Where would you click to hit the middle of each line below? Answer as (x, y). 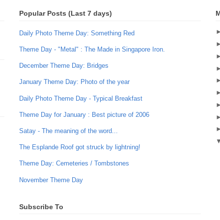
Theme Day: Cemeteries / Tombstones (74, 164)
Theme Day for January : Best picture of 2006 (84, 114)
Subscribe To (41, 206)
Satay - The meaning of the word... (69, 131)
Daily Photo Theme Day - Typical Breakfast (81, 98)
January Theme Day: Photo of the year (74, 82)
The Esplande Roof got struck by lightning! (80, 147)
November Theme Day (51, 180)
